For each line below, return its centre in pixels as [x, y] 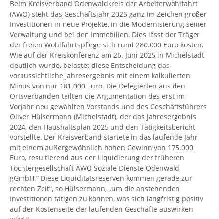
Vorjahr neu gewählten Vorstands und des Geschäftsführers [108, 106]
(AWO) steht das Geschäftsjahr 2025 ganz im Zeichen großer [108, 14]
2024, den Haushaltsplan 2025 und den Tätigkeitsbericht [102, 127]
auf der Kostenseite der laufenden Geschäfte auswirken [101, 209]
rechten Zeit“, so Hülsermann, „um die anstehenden [95, 188]
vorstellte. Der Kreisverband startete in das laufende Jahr [104, 137]
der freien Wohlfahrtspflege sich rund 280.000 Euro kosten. [107, 44]
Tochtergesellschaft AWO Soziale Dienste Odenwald [95, 168]
